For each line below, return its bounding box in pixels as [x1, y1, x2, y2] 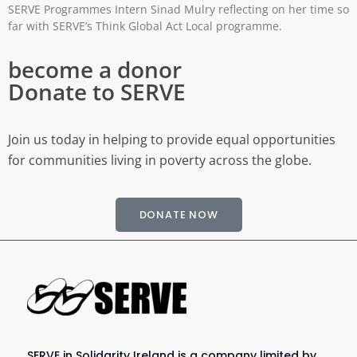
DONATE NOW [139, 206, 218, 222]
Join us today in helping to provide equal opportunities [8, 131, 335, 149]
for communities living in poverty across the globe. [8, 151, 312, 170]
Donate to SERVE [8, 76, 186, 107]
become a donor [8, 53, 182, 84]
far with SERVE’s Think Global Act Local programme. [8, 18, 282, 33]
